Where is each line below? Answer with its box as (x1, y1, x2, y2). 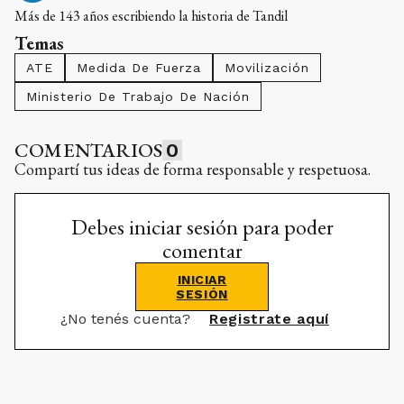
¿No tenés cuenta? (60, 310, 196, 328)
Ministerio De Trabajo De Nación (26, 89, 250, 105)
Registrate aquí (209, 310, 329, 328)
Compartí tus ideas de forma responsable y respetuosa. (14, 159, 371, 180)
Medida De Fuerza (77, 60, 201, 76)
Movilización (225, 60, 309, 76)
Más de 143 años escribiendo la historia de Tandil (14, 6, 288, 26)
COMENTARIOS (14, 137, 163, 164)
